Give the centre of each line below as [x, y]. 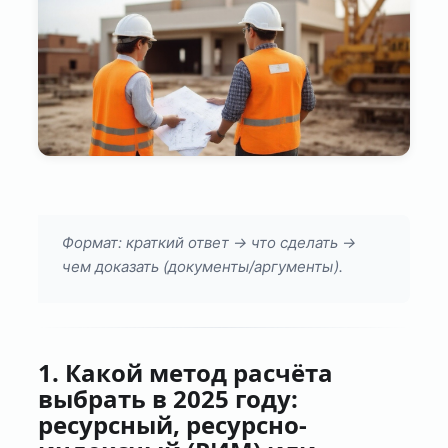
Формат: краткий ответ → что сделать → [209, 243]
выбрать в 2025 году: [168, 399]
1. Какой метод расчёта [186, 373]
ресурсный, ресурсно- [173, 425]
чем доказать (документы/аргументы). [203, 267]
